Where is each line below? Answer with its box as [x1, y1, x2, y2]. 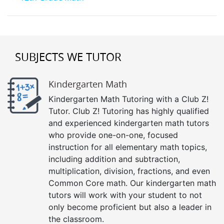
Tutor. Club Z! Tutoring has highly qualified [48, 105, 209, 116]
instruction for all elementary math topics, [48, 141, 207, 152]
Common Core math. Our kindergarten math [48, 177, 216, 188]
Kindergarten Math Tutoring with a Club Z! [48, 93, 208, 104]
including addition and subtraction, [48, 153, 180, 164]
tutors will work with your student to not [48, 189, 202, 200]
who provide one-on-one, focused [48, 129, 178, 140]
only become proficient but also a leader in [48, 201, 211, 212]
